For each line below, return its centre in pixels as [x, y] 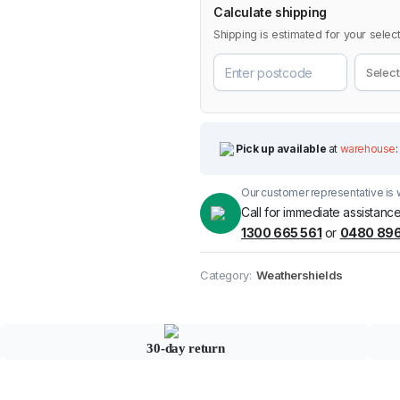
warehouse [368, 149]
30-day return [186, 349]
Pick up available [281, 149]
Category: [226, 275]
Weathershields [300, 275]
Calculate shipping [270, 12]
